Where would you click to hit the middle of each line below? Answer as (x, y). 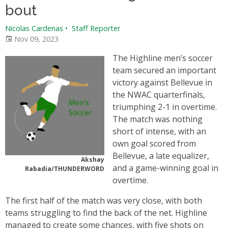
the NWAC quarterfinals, (159, 95)
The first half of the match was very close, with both (104, 201)
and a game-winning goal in (165, 168)
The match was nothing (158, 119)
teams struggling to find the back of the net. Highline (106, 213)
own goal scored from (154, 144)
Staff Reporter (95, 28)
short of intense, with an (159, 131)
